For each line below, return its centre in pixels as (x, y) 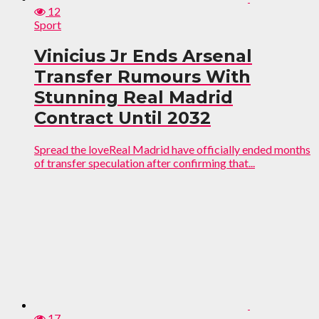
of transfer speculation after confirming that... (145, 162)
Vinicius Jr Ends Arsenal (143, 56)
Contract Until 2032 (122, 117)
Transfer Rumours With (142, 76)
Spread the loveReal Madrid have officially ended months (172, 149)
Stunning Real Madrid (134, 97)
